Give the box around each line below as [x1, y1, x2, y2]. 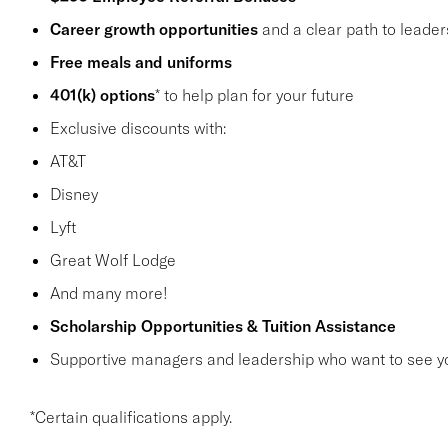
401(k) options [49, 85, 155, 105]
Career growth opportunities [49, 19, 258, 39]
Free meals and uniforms [49, 52, 232, 72]
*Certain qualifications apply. [29, 407, 232, 427]
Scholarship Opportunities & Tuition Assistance [49, 316, 396, 336]
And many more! [49, 283, 168, 303]
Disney [49, 184, 98, 204]
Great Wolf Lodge [49, 250, 176, 270]
